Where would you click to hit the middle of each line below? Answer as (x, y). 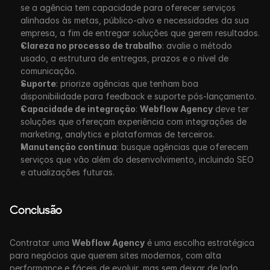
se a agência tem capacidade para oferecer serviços (128, 8)
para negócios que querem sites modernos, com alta (115, 255)
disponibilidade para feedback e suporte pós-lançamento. (138, 96)
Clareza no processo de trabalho (91, 46)
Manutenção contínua (69, 147)
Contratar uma (41, 243)
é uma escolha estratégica (199, 243)
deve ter (231, 109)
